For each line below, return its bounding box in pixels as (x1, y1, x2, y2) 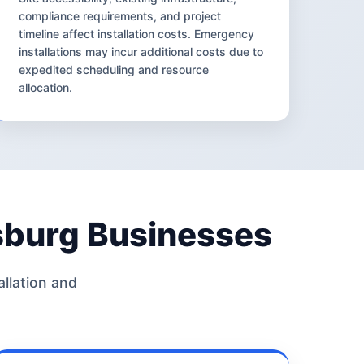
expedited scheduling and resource (19, 62, 210, 76)
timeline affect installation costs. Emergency (19, 26, 255, 41)
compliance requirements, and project (19, 8, 222, 23)
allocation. (19, 80, 73, 94)
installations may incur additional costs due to (19, 44, 264, 58)
